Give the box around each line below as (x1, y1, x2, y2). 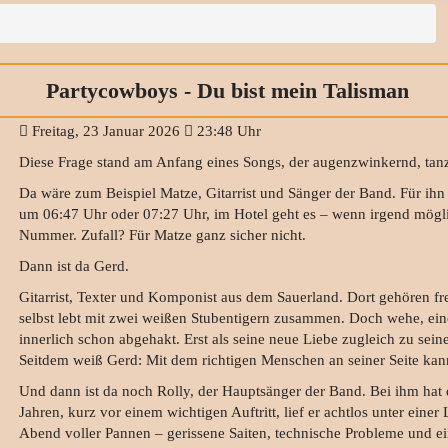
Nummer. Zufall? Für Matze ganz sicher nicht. (18, 227, 310, 244)
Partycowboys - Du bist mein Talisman (45, 78, 409, 104)
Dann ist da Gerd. (18, 258, 133, 275)
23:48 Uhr (192, 123, 261, 140)
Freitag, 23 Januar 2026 (27, 123, 184, 140)
